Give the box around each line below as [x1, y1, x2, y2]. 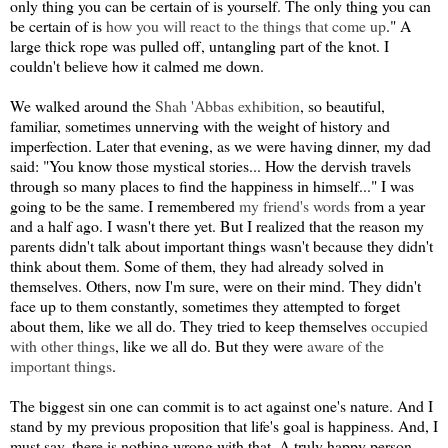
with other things [10, 334, 115, 356]
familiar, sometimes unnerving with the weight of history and [10, 114, 390, 136]
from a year [350, 194, 425, 216]
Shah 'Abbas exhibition [155, 94, 300, 116]
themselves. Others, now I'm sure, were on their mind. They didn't [10, 274, 421, 296]
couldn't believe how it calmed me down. [10, 54, 264, 76]
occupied [371, 314, 428, 336]
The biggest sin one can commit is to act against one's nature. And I [10, 394, 433, 416]
